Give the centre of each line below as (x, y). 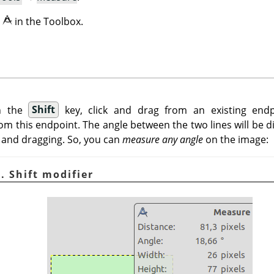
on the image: (235, 139)
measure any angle (162, 139)
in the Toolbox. (49, 22)
